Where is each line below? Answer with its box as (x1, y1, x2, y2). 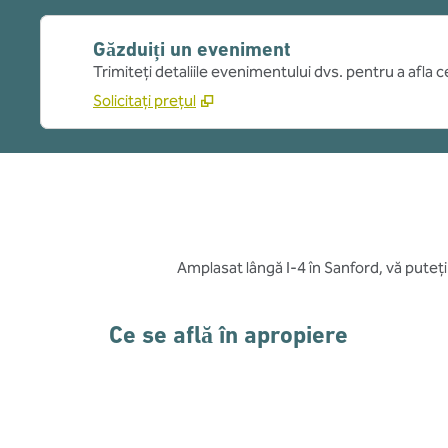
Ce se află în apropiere (109, 321, 349, 349)
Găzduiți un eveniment (93, 37, 291, 61)
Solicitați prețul (93, 91, 196, 110)
